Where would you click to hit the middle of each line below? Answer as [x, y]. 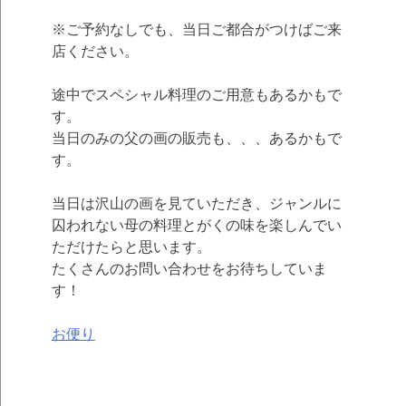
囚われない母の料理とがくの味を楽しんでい [196, 226]
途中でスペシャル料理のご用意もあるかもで [196, 95]
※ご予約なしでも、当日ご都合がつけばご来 [196, 30]
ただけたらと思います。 [131, 247]
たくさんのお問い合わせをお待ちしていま [189, 269]
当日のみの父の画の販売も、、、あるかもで [196, 139]
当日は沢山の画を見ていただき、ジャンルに [196, 204]
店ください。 [95, 52]
